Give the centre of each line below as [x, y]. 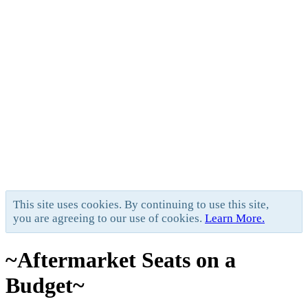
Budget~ [45, 285]
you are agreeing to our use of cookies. [109, 218]
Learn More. [235, 218]
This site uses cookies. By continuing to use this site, [141, 204]
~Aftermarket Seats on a [121, 260]
